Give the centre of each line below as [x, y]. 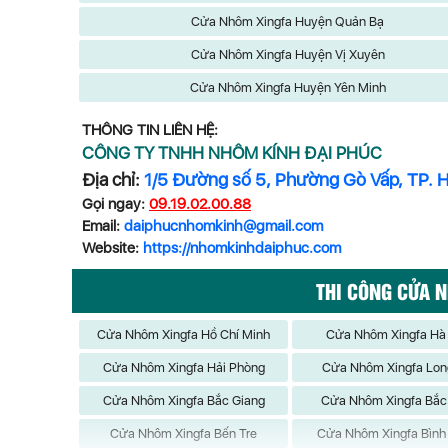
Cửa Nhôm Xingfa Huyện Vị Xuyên [287, 54]
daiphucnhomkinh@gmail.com [223, 226]
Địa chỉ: [113, 179]
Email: [103, 226]
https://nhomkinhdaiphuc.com [242, 248]
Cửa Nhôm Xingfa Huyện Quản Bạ [288, 21]
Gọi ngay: [115, 204]
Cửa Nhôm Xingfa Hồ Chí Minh [184, 334]
